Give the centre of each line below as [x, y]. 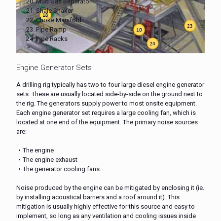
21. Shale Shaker [50, 10]
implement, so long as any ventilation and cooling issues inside [106, 216]
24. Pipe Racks [47, 38]
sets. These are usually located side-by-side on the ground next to [110, 94]
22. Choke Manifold [54, 20]
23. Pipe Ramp [46, 29]
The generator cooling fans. [62, 169]
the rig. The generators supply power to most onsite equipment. [107, 103]
